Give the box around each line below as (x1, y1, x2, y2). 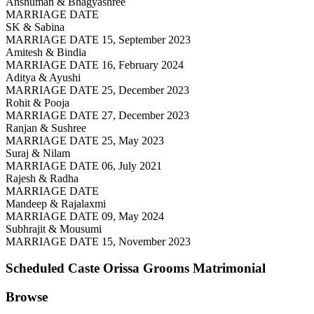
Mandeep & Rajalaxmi (6, 197, 106, 210)
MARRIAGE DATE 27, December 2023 (6, 109, 189, 121)
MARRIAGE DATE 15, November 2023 (6, 235, 191, 247)
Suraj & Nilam (6, 146, 70, 159)
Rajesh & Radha (6, 172, 78, 184)
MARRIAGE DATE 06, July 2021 (6, 159, 162, 172)
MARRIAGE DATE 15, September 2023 (6, 33, 191, 46)
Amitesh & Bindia (6, 46, 86, 58)
